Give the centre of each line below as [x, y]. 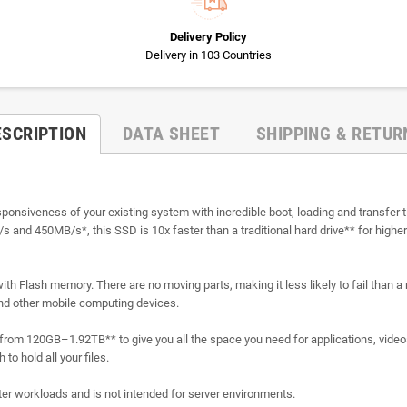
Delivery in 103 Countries [208, 55]
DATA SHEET [172, 133]
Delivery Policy [208, 36]
